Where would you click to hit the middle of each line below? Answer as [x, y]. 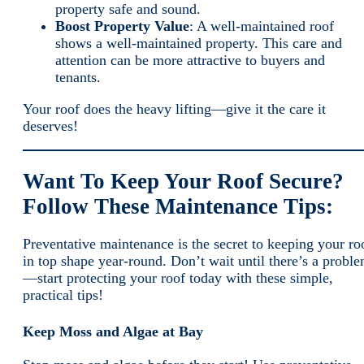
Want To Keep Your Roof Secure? [183, 182]
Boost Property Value [122, 26]
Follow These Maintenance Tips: [178, 207]
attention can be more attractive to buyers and [190, 60]
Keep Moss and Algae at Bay [113, 332]
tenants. [80, 77]
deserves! [50, 126]
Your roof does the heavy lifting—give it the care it [174, 108]
